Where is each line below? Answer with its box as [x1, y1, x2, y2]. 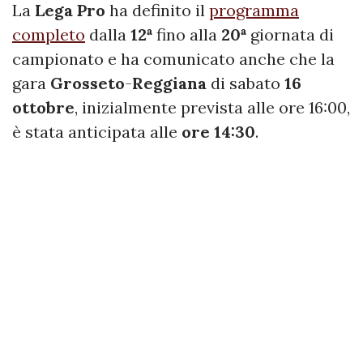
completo [12, 23, 85, 45]
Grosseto [50, 72, 125, 93]
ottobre [12, 96, 75, 117]
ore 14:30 [181, 121, 255, 142]
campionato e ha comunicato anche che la [12, 48, 335, 69]
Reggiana [132, 72, 207, 93]
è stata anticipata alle [12, 121, 181, 142]
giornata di [246, 23, 334, 45]
